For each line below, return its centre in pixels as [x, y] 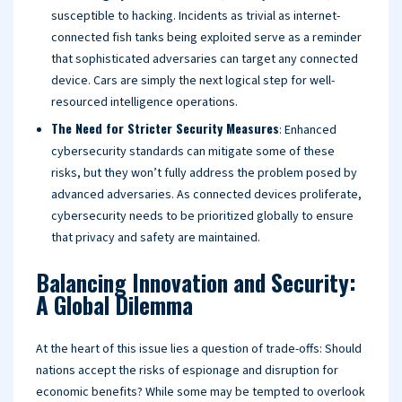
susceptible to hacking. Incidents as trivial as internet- [196, 16]
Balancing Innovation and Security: [196, 282]
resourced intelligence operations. [144, 102]
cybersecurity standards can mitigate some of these [193, 152]
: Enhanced [308, 130]
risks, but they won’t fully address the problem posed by [204, 173]
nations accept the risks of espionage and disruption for [187, 371]
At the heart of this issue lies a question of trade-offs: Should [199, 349]
